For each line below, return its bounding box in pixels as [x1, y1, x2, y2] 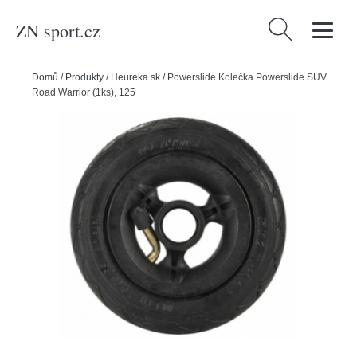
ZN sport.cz [16, 18, 100, 42]
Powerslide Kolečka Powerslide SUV [167, 72, 327, 83]
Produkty [65, 72, 104, 83]
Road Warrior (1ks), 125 [32, 87, 135, 98]
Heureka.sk [111, 72, 160, 83]
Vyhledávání [265, 20, 335, 34]
